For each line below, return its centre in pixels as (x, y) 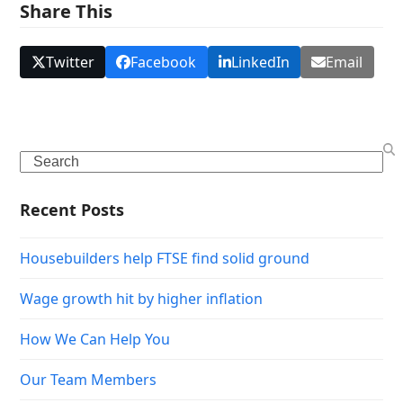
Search (43, 161)
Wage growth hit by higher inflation (142, 299)
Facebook (164, 63)
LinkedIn (260, 63)
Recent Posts (72, 210)
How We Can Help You (95, 340)
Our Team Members (89, 380)
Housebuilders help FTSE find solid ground (165, 259)
